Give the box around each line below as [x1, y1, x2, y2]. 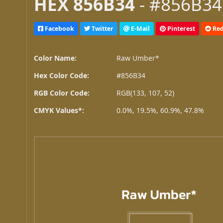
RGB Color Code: [34, 88, 90, 98]
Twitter [90, 24, 114, 33]
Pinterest [166, 24, 196, 33]
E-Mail [129, 24, 150, 33]
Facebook [43, 24, 75, 33]
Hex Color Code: [34, 71, 90, 81]
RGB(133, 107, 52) [116, 88, 175, 98]
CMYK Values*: [34, 106, 85, 115]
